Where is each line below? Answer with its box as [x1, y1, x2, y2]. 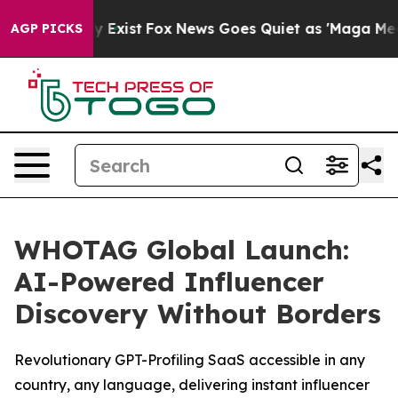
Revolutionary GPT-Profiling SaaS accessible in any [14, 351, 365, 369]
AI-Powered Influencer [14, 265, 324, 298]
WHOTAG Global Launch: [14, 233, 349, 267]
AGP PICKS [11, 20, 83, 36]
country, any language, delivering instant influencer [14, 376, 370, 394]
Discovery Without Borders [14, 297, 381, 330]
